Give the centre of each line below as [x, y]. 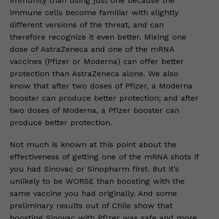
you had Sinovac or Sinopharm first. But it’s [94, 169]
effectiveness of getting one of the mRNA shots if [104, 157]
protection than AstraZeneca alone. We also [94, 74]
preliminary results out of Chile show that [91, 206]
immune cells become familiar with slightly [94, 12]
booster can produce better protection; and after [104, 98]
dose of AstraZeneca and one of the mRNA [92, 49]
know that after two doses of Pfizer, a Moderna [101, 86]
